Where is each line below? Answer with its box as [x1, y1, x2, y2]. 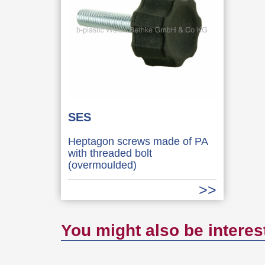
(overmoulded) [67, 159, 137, 171]
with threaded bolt [67, 147, 152, 159]
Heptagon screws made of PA [67, 135, 208, 147]
